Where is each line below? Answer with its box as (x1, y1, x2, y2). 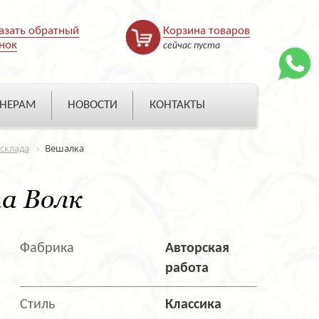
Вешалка (44, 142, 84, 155)
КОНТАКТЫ (149, 99, 205, 112)
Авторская (164, 241, 229, 256)
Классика (164, 298, 221, 313)
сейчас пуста (163, 41, 220, 51)
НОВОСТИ (68, 99, 117, 112)
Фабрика (20, 241, 74, 256)
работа (164, 261, 209, 276)
